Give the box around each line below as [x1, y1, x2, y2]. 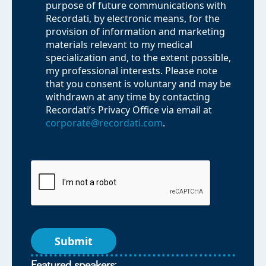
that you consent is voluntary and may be [46, 77, 231, 90]
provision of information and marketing [46, 25, 225, 38]
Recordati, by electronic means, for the [46, 12, 220, 25]
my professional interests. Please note [46, 64, 217, 77]
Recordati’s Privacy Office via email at [46, 103, 212, 116]
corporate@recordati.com [46, 116, 163, 129]
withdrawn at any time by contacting [46, 90, 210, 103]
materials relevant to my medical [46, 38, 192, 51]
